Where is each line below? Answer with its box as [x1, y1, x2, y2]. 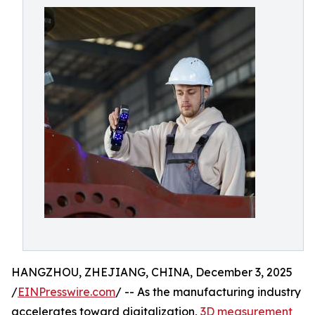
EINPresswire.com [18, 285, 115, 299]
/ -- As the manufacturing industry [115, 285, 301, 299]
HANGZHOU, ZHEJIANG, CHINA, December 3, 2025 [11, 265, 292, 279]
